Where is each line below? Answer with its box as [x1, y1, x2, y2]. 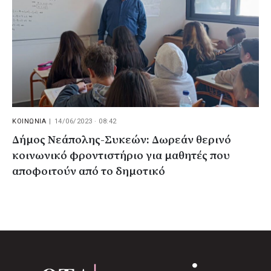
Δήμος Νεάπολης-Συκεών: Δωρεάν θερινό [12, 132, 231, 147]
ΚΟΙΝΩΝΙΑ [12, 117, 46, 125]
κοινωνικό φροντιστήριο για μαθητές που [12, 148, 230, 163]
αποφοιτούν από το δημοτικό [12, 164, 165, 178]
